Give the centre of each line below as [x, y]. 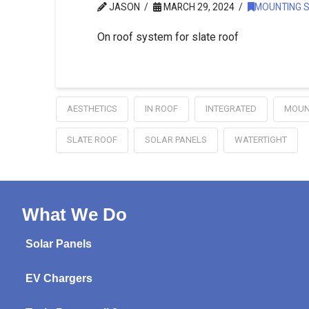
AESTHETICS [92, 109]
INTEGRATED [231, 109]
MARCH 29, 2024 [198, 7]
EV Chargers [59, 279]
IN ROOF [161, 109]
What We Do [74, 215]
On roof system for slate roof [168, 37]
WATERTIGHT [260, 140]
